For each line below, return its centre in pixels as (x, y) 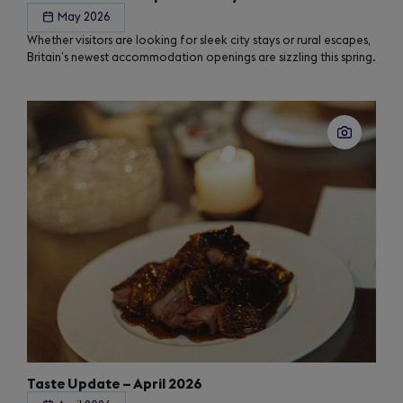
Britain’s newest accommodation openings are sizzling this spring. (201, 58)
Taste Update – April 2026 (115, 385)
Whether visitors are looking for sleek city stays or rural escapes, (199, 41)
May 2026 (84, 18)
